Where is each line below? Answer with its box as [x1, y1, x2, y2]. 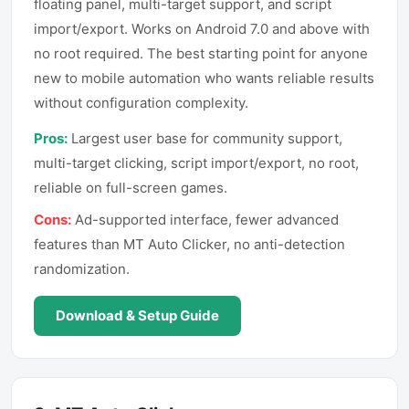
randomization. [34, 260, 130, 278]
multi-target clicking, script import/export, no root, [34, 154, 359, 172]
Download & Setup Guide [56, 307, 219, 324]
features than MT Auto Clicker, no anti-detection [34, 236, 345, 253]
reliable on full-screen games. [34, 179, 227, 196]
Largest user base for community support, [71, 130, 342, 147]
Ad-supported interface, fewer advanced [75, 211, 339, 228]
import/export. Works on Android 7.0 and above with [34, 20, 370, 37]
